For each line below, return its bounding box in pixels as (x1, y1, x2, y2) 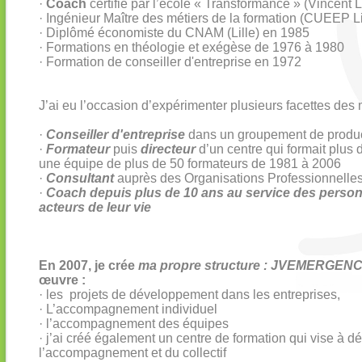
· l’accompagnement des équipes (39, 317, 229, 330)
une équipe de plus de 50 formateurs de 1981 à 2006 (39, 157, 341, 170)
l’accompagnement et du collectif (39, 346, 226, 360)
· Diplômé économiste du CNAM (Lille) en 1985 (39, 26, 309, 40)
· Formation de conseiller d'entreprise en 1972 (39, 55, 301, 69)
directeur (141, 142, 199, 156)
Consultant (46, 171, 114, 185)
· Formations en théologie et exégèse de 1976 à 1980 (39, 40, 344, 54)
